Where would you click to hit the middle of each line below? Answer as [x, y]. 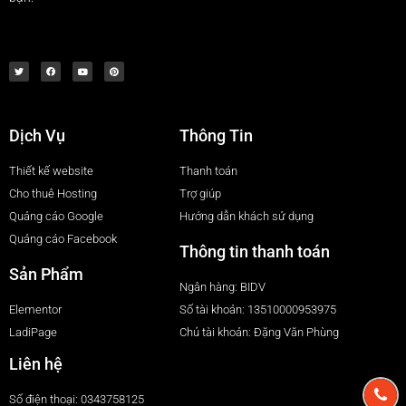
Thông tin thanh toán [255, 251]
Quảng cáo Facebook [63, 238]
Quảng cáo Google [56, 216]
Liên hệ [36, 363]
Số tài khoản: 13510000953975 [258, 309]
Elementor [35, 309]
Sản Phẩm [46, 274]
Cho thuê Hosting [53, 193]
